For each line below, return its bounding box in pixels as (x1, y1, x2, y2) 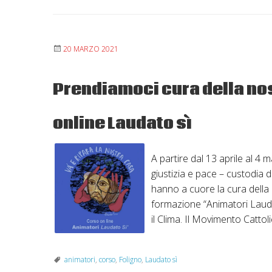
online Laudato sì (53, 113, 192, 134)
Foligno (119, 254, 141, 265)
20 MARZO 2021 (63, 43, 118, 54)
